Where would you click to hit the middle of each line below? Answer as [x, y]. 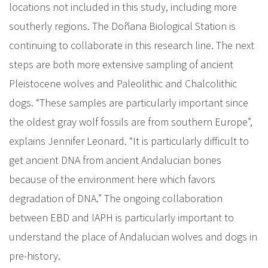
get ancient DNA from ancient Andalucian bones [115, 160]
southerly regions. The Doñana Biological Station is [122, 26]
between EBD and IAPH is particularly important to [121, 217]
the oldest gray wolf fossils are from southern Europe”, [131, 122]
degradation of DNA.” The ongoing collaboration [116, 198]
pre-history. [36, 256]
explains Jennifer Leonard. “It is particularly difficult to [129, 141]
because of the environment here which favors [112, 179]
